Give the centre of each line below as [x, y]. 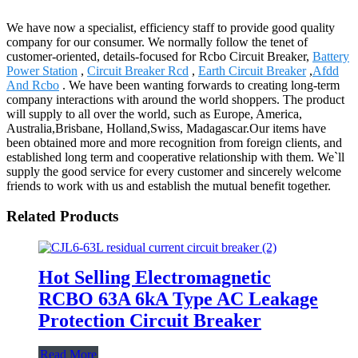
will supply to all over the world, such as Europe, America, [154, 113]
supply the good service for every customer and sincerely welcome [174, 171]
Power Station [42, 70]
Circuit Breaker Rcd [138, 70]
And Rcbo [33, 85]
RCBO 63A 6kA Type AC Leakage [178, 298]
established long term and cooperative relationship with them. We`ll [175, 157]
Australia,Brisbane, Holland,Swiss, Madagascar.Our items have [166, 128]
